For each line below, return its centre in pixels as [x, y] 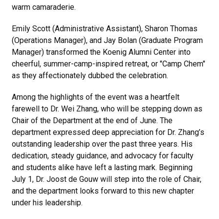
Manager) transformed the [57, 52]
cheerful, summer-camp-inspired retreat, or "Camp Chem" [109, 64]
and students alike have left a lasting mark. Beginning [102, 167]
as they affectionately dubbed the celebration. [92, 76]
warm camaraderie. [44, 7]
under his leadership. [47, 203]
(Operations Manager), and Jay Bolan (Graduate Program [107, 40]
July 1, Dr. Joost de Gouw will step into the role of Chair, [107, 179]
